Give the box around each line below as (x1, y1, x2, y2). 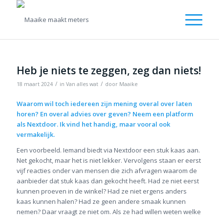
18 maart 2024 (16, 81, 53, 88)
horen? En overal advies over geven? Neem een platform (16, 109, 193, 119)
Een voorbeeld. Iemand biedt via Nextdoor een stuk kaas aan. (16, 146, 200, 155)
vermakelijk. (16, 130, 56, 139)
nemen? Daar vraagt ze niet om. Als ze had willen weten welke (16, 207, 201, 217)
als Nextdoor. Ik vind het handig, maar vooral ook (16, 120, 170, 129)
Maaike (119, 81, 138, 88)
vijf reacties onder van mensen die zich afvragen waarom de (16, 166, 197, 175)
